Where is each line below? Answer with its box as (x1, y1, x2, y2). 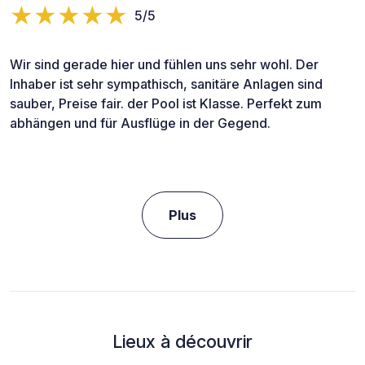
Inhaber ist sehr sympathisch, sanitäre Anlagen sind (10, 76, 323, 93)
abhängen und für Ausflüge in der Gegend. (10, 115, 270, 132)
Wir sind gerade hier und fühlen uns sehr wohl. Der (10, 56, 319, 73)
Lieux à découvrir (112, 331, 253, 353)
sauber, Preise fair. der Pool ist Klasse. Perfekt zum (10, 95, 322, 112)
